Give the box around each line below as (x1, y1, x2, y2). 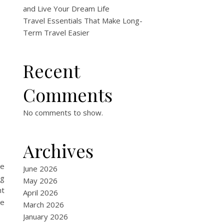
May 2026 (23, 175, 57, 185)
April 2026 (23, 187, 58, 197)
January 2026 (23, 211, 68, 221)
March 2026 (23, 199, 64, 209)
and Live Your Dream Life (23, 3, 109, 13)
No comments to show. (23, 107, 103, 117)
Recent (23, 58, 79, 82)
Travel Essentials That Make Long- (23, 15, 142, 25)
